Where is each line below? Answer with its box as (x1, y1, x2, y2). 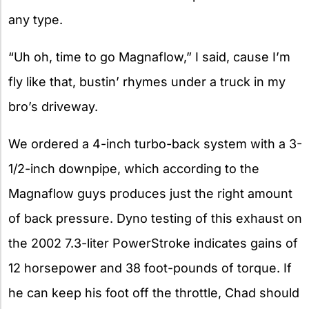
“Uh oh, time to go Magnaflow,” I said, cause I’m (8, 49, 290, 64)
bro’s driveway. (8, 99, 98, 114)
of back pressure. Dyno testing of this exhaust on (8, 210, 302, 226)
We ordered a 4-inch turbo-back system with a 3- (8, 136, 302, 151)
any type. (8, 12, 63, 27)
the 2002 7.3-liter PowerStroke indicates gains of (8, 235, 298, 250)
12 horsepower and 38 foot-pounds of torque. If (8, 260, 292, 275)
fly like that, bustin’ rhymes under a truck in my (8, 74, 286, 89)
